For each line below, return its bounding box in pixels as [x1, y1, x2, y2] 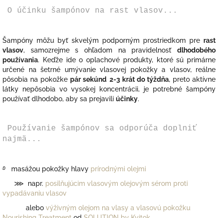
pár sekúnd [70, 75, 107, 84]
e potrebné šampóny [145, 85, 216, 93]
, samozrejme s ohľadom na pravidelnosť [23, 46, 177, 54]
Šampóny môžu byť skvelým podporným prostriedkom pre [2, 36, 203, 45]
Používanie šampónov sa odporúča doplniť [2, 124, 197, 133]
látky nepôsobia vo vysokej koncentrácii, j [2, 85, 145, 93]
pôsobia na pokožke [2, 75, 71, 84]
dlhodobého [177, 46, 216, 54]
